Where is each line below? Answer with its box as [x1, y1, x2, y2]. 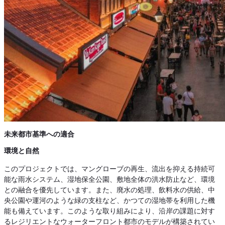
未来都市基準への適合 [4, 129, 74, 139]
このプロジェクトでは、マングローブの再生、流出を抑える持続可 [4, 164, 215, 174]
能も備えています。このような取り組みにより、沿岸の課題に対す [4, 206, 215, 216]
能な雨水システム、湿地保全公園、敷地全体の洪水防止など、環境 [4, 174, 215, 184]
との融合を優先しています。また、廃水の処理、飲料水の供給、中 [4, 185, 215, 195]
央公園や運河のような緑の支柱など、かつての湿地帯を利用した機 [4, 195, 215, 205]
